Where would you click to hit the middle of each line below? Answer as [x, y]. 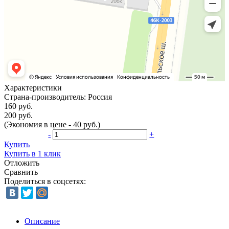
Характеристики [33, 87]
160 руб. [18, 106]
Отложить [22, 163]
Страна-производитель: [46, 97]
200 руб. [18, 115]
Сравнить [21, 172]
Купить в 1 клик [32, 153]
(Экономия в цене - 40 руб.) [52, 124]
